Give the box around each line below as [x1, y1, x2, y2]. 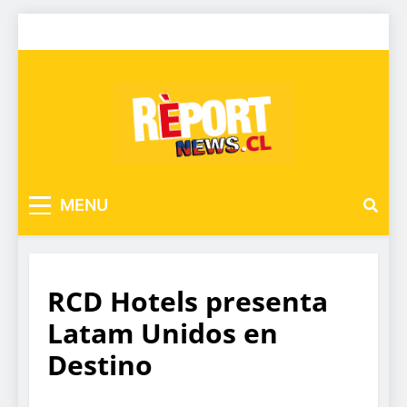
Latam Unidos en [47, 314, 278, 352]
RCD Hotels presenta [47, 283, 328, 321]
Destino [47, 346, 153, 384]
